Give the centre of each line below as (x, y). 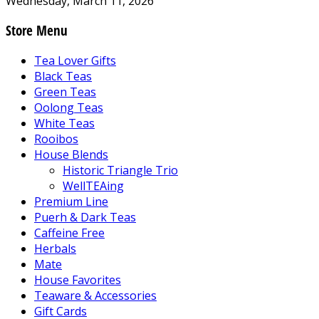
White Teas (64, 123)
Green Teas (65, 91)
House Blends (71, 154)
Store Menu (37, 31)
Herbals (55, 248)
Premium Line (71, 201)
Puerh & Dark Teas (85, 217)
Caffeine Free (69, 232)
